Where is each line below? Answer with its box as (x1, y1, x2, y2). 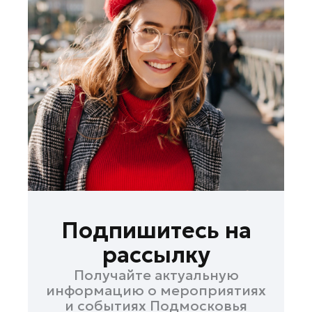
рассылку (102, 241, 210, 270)
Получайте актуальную (73, 266, 239, 285)
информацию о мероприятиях (46, 281, 266, 300)
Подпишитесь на (61, 217, 251, 245)
